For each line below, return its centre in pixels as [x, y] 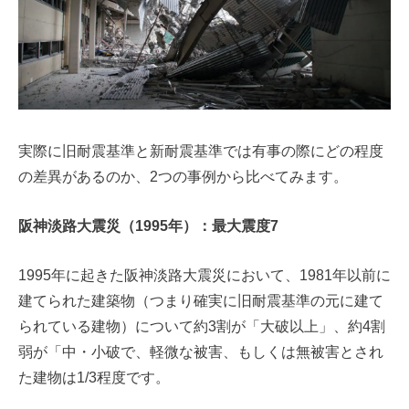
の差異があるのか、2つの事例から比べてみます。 [183, 177]
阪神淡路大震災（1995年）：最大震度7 [148, 226]
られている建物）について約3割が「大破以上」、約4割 [202, 327]
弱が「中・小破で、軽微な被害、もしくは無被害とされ [201, 352]
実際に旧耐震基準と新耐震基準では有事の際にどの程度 [201, 152]
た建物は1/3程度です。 [94, 378]
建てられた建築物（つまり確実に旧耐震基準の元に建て [201, 301]
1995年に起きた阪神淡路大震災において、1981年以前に [204, 276]
